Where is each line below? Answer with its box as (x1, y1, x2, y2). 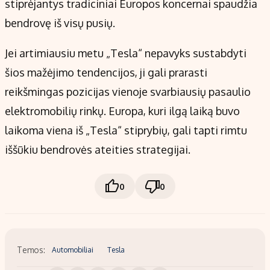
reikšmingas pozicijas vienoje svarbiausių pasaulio (5, 85, 251, 99)
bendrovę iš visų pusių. (5, 16, 115, 30)
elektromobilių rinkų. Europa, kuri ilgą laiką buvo (5, 104, 240, 118)
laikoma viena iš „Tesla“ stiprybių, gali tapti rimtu (5, 124, 247, 137)
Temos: (17, 244, 45, 255)
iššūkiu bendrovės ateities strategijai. (5, 143, 190, 157)
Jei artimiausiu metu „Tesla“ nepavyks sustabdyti (5, 46, 246, 60)
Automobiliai (52, 245, 94, 254)
